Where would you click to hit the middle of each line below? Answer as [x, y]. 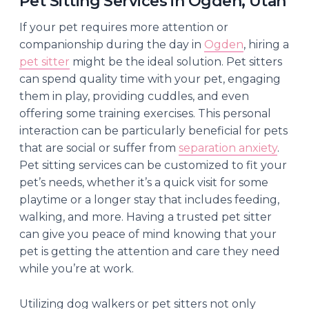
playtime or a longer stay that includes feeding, [149, 199]
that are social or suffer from [99, 148]
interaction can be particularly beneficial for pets [153, 130]
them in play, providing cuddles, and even [134, 96]
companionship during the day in [112, 44]
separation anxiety [228, 148]
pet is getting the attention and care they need [150, 251]
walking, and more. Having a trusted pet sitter [146, 217]
